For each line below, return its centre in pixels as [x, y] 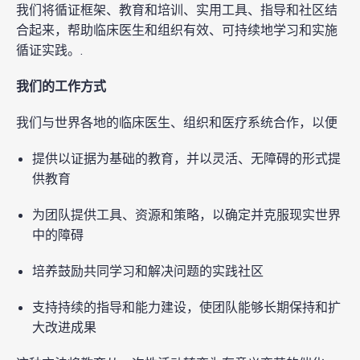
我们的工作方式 [61, 87]
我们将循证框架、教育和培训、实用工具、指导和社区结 [177, 11]
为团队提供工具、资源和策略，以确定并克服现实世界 [186, 216]
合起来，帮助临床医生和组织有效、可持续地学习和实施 [177, 31]
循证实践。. [51, 51]
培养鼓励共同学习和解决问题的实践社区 [148, 272]
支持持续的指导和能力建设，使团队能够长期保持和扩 [186, 308]
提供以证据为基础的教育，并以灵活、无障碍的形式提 [186, 160]
